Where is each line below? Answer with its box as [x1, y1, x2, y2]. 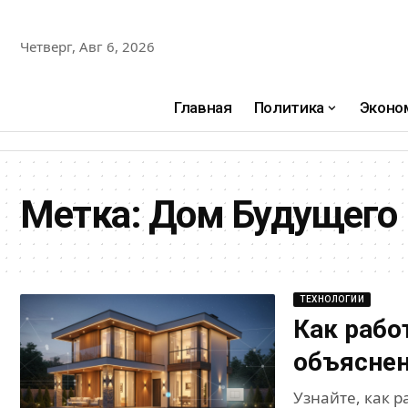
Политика [253, 97, 325, 117]
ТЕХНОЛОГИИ [300, 294, 364, 305]
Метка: [20, 192, 148, 238]
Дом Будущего [148, 192, 397, 238]
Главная [174, 97, 232, 117]
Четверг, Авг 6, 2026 [20, 36, 155, 56]
